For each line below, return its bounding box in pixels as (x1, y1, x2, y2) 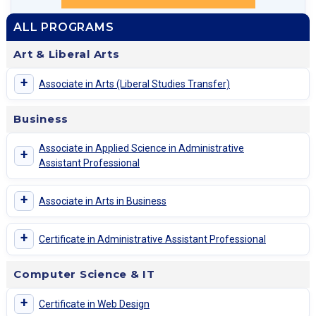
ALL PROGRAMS (13, 20, 114, 35)
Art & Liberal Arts (13, 47, 120, 61)
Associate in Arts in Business (39, 195, 166, 207)
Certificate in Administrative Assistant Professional (39, 233, 266, 245)
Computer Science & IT (13, 267, 155, 281)
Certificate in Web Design (39, 298, 150, 310)
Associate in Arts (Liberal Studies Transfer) (39, 78, 230, 90)
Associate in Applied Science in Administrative (39, 142, 244, 154)
